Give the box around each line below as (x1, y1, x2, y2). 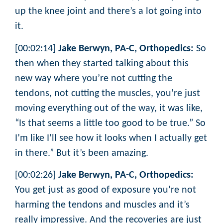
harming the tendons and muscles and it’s (15, 200, 190, 211)
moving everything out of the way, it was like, (15, 103, 203, 113)
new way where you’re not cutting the (15, 73, 172, 84)
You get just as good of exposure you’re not (15, 185, 196, 196)
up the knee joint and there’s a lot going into (15, 6, 202, 17)
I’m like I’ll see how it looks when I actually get (15, 133, 207, 143)
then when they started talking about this (15, 58, 189, 69)
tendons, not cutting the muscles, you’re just (15, 88, 200, 99)
